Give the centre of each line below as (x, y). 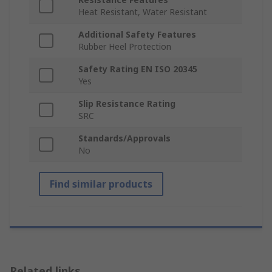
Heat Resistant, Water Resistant (143, 12)
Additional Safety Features (137, 35)
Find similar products (101, 184)
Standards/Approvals (124, 138)
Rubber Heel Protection (125, 47)
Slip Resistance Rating (127, 104)
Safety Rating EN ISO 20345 (138, 69)
